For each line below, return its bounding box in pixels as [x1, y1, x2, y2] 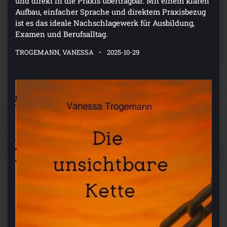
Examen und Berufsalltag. [15, 29, 108, 40]
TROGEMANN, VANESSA [15, 48, 94, 57]
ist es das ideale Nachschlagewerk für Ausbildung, [15, 18, 195, 28]
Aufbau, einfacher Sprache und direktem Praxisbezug [15, 7, 206, 17]
